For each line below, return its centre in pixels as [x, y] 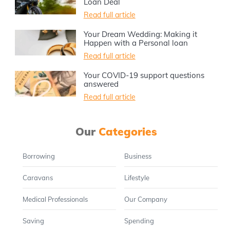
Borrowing [39, 156]
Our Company [146, 199]
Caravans [38, 178]
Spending [139, 221]
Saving [34, 221]
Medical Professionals [55, 199]
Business [138, 156]
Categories [128, 132]
